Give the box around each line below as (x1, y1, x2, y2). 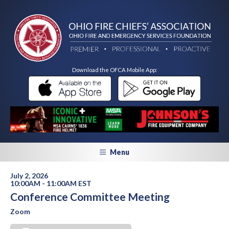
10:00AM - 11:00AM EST (10, 179, 91, 188)
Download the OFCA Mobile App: (72, 66, 157, 74)
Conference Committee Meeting (10, 190, 170, 203)
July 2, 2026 (10, 171, 48, 180)
